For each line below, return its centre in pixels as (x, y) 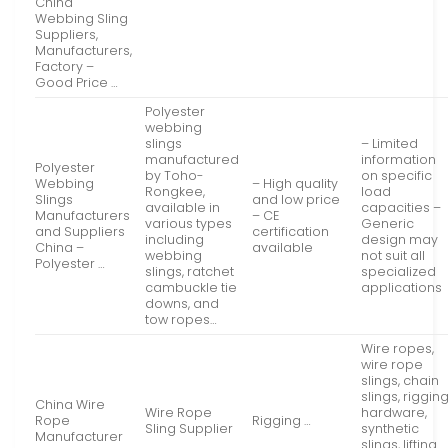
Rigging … (282, 421)
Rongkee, (175, 192)
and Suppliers (80, 232)
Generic (388, 224)
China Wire (70, 405)
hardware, (394, 413)
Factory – (64, 67)
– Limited (390, 144)
